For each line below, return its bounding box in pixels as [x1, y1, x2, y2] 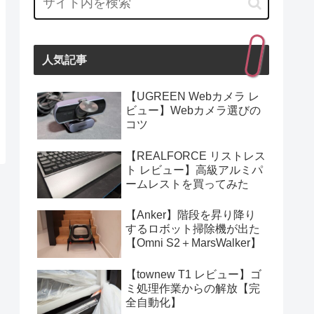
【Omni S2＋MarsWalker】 [125, 237, 261, 250]
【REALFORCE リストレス [125, 149, 266, 162]
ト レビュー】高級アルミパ [125, 163, 263, 176]
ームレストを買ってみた [125, 177, 249, 190]
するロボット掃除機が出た [125, 223, 260, 235]
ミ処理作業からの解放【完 [125, 282, 260, 294]
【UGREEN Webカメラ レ [125, 90, 259, 103]
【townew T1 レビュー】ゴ [125, 268, 261, 280]
